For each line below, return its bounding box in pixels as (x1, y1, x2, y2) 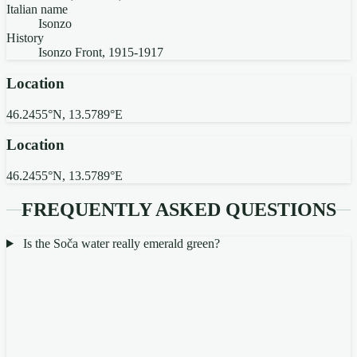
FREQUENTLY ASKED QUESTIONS (21, 199, 336, 221)
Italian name (6, 2, 68, 17)
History (6, 31, 44, 45)
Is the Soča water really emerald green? (22, 236, 220, 250)
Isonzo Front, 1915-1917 (38, 45, 163, 60)
